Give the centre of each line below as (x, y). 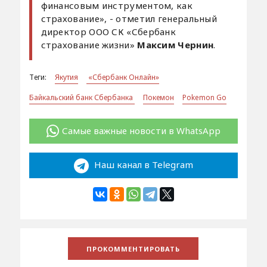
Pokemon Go (204, 97)
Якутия (66, 77)
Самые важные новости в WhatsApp (141, 130)
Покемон (158, 97)
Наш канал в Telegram (142, 165)
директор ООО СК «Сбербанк (108, 31)
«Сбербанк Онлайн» (122, 77)
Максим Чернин (176, 44)
